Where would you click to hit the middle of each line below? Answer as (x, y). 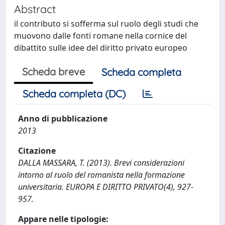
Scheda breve (53, 72)
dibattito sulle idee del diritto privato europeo (101, 48)
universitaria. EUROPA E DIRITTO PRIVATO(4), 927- (106, 187)
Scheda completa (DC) (74, 94)
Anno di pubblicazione (63, 119)
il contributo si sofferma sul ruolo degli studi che (106, 24)
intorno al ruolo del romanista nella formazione (101, 175)
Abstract (35, 9)
